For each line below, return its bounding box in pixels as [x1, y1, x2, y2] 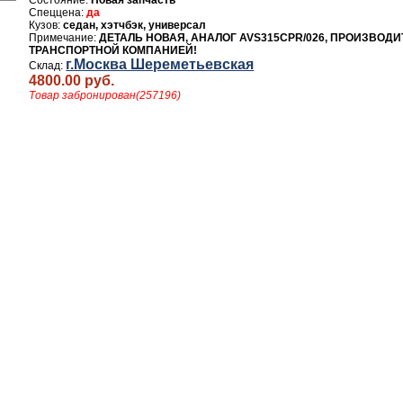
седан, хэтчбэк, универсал [63, 19, 207, 31]
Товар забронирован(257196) [29, 89, 182, 102]
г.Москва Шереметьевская [66, 57, 255, 72]
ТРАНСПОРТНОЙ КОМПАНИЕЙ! [29, 44, 198, 57]
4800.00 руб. [29, 73, 115, 88]
